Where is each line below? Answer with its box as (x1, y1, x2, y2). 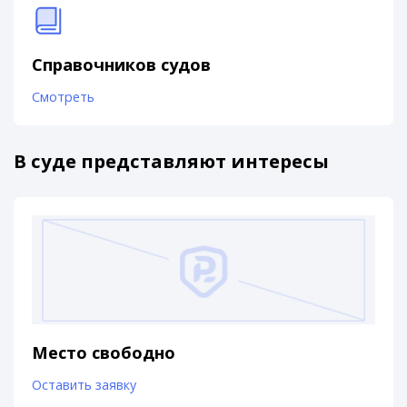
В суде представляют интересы (14, 148, 329, 174)
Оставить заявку (32, 375, 137, 393)
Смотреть (32, 88, 95, 106)
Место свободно (32, 341, 176, 363)
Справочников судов (32, 53, 212, 75)
